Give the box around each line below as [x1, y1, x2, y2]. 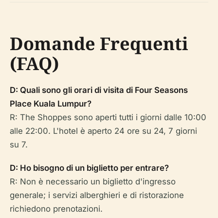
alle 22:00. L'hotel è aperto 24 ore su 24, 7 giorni [10, 126, 197, 136]
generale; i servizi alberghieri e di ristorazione [10, 190, 184, 200]
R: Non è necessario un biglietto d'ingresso [10, 177, 176, 186]
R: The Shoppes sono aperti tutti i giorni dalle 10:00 [10, 112, 206, 122]
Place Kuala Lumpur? [10, 99, 91, 109]
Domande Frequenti [10, 32, 188, 55]
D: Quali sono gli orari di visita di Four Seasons [10, 85, 188, 95]
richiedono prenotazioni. [10, 204, 103, 214]
